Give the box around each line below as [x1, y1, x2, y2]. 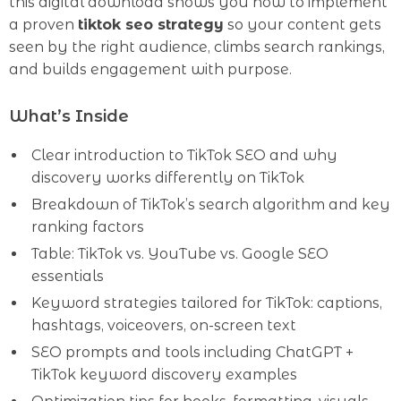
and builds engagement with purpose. [9, 61, 292, 78]
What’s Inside [9, 107, 129, 126]
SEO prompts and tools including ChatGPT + [31, 344, 354, 361]
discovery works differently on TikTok [31, 169, 304, 186]
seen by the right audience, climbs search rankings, [9, 38, 385, 55]
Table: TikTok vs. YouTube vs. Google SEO [31, 245, 328, 262]
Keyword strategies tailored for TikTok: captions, [31, 294, 382, 311]
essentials [31, 268, 104, 285]
